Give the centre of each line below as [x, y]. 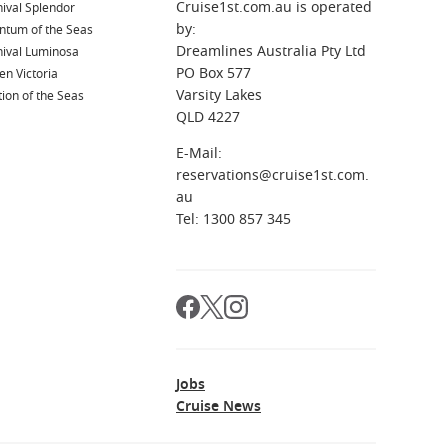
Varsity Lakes [219, 95]
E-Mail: [199, 153]
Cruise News [218, 406]
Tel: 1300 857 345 [233, 219]
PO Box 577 [213, 73]
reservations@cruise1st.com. [272, 175]
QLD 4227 [208, 117]
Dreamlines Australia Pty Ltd [271, 51]
